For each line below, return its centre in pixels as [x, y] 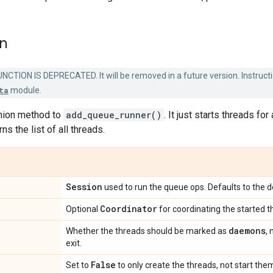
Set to [78, 265]
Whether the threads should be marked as [147, 231]
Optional [83, 209]
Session [84, 187]
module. [25, 90]
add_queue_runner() [114, 115]
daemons [247, 231]
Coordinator [129, 209]
